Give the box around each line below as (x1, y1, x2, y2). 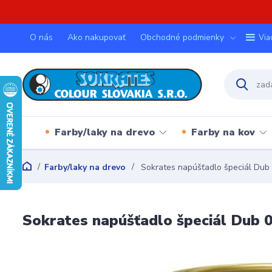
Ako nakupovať (67, 32, 126, 43)
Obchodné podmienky (140, 32, 224, 43)
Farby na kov (191, 125, 255, 139)
